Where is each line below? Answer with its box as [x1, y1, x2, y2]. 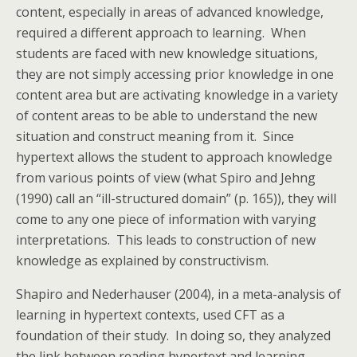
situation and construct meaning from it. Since [16, 127, 294, 145]
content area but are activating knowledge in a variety [16, 86, 338, 104]
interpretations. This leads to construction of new [16, 231, 316, 249]
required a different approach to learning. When [16, 24, 306, 41]
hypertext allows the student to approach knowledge [16, 148, 332, 166]
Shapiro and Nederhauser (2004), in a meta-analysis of [16, 285, 341, 303]
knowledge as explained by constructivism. [16, 252, 269, 269]
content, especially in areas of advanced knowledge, [16, 3, 324, 21]
